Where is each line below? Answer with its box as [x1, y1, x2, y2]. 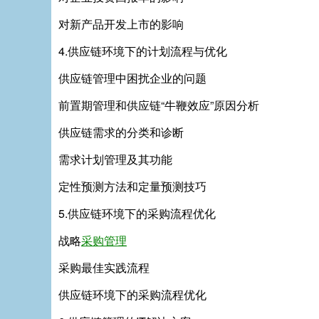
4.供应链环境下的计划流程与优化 [58, 43, 227, 59]
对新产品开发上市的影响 [58, 16, 184, 32]
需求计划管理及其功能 [58, 151, 172, 167]
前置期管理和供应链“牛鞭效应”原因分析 [58, 97, 259, 113]
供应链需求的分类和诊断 [58, 124, 184, 140]
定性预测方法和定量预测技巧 [58, 178, 206, 194]
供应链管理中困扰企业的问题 [58, 70, 206, 86]
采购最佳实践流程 [58, 259, 150, 276]
